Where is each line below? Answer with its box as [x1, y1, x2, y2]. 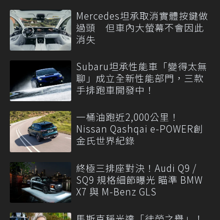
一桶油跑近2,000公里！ [76, 110, 179, 124]
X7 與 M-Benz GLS [76, 184, 157, 198]
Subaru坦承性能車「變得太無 [76, 59, 207, 73]
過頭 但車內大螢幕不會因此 [76, 20, 204, 34]
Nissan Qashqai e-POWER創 [76, 122, 203, 136]
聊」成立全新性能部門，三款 [76, 71, 204, 85]
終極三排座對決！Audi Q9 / [76, 161, 196, 174]
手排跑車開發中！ [76, 83, 155, 97]
